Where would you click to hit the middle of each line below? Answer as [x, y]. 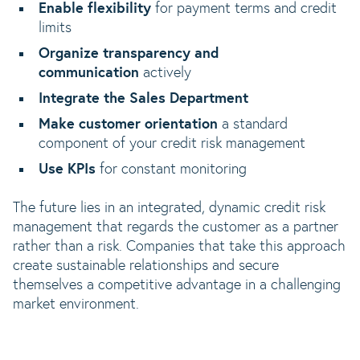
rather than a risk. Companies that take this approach [179, 247]
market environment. [76, 305]
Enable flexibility [95, 9]
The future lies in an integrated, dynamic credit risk [169, 208]
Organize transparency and [129, 54]
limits [55, 28]
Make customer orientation [130, 125]
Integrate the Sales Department [143, 99]
